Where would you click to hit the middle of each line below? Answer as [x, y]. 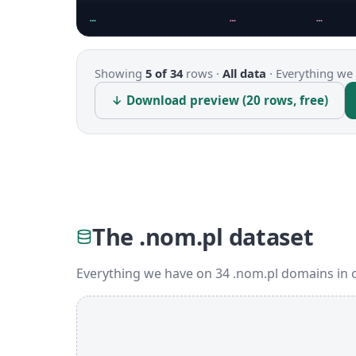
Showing [120, 73]
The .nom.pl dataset [203, 236]
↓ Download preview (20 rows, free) [220, 100]
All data [244, 73]
